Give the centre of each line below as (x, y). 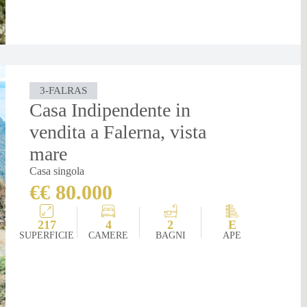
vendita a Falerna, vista (118, 132)
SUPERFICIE (47, 235)
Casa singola (57, 171)
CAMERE (109, 235)
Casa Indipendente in (110, 110)
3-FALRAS (64, 90)
